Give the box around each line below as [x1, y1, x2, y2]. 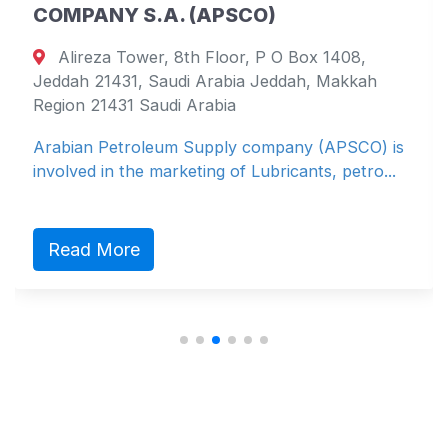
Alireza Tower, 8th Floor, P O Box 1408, [53, 47, 367, 68]
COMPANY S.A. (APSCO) [33, 3, 276, 28]
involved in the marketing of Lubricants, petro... [33, 161, 396, 182]
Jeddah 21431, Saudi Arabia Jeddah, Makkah [33, 71, 377, 92]
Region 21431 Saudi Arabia [33, 95, 236, 116]
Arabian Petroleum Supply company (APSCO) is [33, 137, 404, 158]
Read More [47, 238, 140, 260]
